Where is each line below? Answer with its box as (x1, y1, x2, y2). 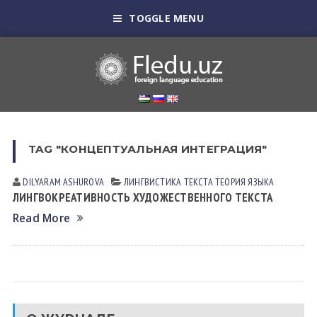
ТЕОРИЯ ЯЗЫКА (215, 175, 275, 188)
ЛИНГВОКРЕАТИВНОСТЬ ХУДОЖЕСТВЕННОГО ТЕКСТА (12, 190, 273, 205)
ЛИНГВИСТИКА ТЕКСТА (124, 175, 213, 188)
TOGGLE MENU (129, 11, 204, 25)
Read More (12, 211, 71, 226)
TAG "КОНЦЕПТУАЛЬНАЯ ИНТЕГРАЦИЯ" (28, 142, 267, 156)
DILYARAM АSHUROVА (23, 175, 104, 188)
